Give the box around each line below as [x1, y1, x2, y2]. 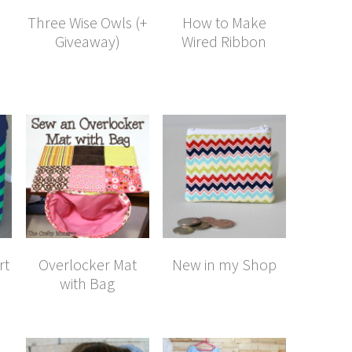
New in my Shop [171, 254, 277, 274]
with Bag [60, 273, 115, 293]
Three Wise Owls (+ [27, 12, 148, 32]
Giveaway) [54, 31, 120, 51]
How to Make [181, 12, 266, 32]
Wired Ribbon [181, 31, 267, 51]
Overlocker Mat [38, 254, 137, 274]
